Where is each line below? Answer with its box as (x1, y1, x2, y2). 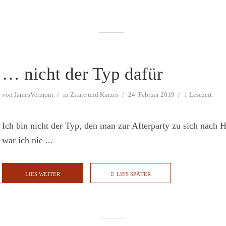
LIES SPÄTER (117, 171, 151, 178)
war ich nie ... (2, 135, 53, 146)
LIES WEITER (25, 171, 60, 178)
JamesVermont (14, 91, 53, 99)
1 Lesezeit (184, 91, 212, 99)
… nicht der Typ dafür (2, 64, 163, 84)
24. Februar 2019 (128, 91, 175, 99)
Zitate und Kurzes (70, 91, 119, 99)
